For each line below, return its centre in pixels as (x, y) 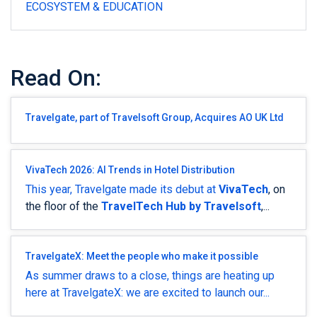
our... (259, 293)
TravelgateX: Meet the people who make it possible (142, 257)
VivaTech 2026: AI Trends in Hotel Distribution (130, 170)
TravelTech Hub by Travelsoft (181, 207)
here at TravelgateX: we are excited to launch (137, 293)
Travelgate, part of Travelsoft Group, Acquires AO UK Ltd (155, 118)
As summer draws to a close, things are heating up (150, 276)
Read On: (56, 78)
